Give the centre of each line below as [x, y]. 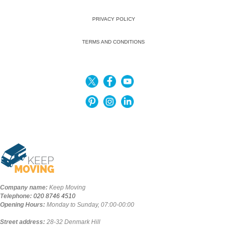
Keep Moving [67, 188]
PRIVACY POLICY [113, 19]
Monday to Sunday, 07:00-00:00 [90, 205]
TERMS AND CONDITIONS [113, 42]
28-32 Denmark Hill [73, 222]
